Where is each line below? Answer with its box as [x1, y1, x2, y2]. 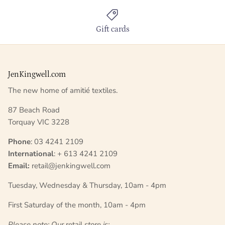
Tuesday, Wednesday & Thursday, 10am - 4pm [8, 180, 166, 190]
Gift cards [95, 24, 130, 34]
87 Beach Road [8, 104, 60, 115]
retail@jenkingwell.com [32, 160, 110, 171]
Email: [8, 160, 32, 171]
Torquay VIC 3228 [8, 117, 69, 127]
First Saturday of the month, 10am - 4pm [8, 199, 146, 210]
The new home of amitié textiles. [8, 85, 118, 95]
